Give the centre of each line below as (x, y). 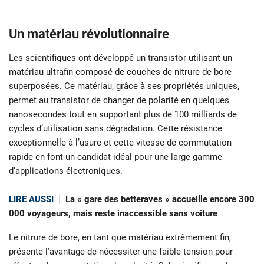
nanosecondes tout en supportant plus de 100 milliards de (123, 115)
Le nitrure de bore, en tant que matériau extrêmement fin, (120, 237)
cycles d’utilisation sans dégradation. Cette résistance (115, 129)
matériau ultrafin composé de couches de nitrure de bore (120, 72)
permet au (30, 100)
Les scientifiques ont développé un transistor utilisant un (121, 58)
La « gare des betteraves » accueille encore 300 (160, 199)
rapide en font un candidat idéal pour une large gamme (115, 157)
